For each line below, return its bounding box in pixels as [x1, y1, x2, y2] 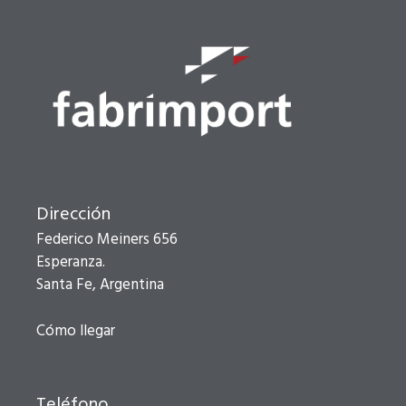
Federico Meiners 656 [36, 227, 178, 253]
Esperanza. [36, 250, 105, 275]
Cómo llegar [36, 318, 115, 343]
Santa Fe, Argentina [36, 273, 164, 298]
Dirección [36, 200, 111, 230]
